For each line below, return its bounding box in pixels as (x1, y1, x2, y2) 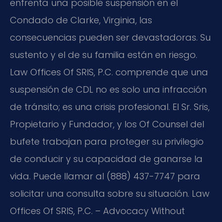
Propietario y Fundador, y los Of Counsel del (10, 118, 204, 131)
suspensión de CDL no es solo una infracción (10, 83, 207, 96)
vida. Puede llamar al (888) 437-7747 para (10, 170, 200, 183)
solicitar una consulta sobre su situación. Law (10, 187, 210, 200)
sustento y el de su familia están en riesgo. (10, 49, 197, 61)
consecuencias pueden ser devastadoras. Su (10, 31, 211, 44)
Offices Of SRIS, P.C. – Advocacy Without (10, 205, 185, 218)
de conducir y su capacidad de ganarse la (10, 153, 203, 166)
